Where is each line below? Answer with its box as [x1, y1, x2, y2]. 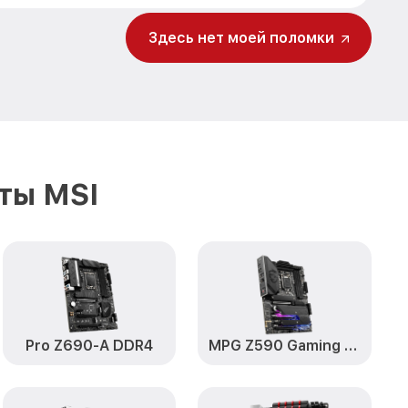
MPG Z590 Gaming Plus [344, 337, 358, 354]
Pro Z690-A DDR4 [25, 337, 153, 354]
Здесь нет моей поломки [148, 28, 334, 46]
